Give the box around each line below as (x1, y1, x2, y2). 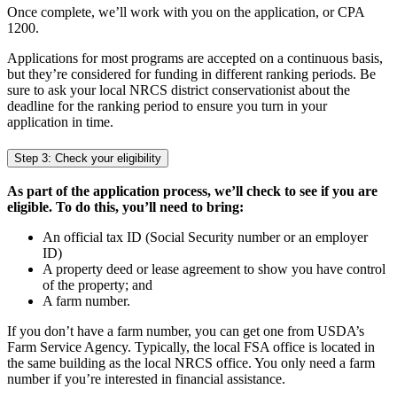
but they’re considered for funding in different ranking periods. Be (7, 66, 376, 82)
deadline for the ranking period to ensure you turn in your (7, 97, 327, 113)
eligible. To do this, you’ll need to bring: (7, 199, 244, 215)
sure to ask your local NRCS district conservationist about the (7, 82, 350, 97)
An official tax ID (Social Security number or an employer (43, 230, 368, 245)
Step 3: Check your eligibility (14, 151, 161, 165)
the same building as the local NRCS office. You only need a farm (7, 355, 375, 371)
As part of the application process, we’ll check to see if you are (7, 183, 378, 199)
